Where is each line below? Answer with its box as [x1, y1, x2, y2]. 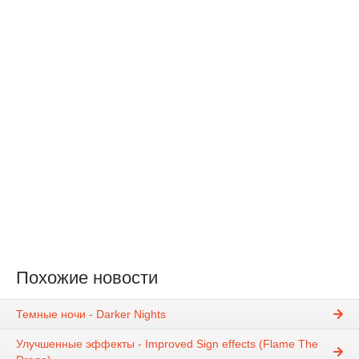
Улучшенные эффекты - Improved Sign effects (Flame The [16, 337, 318, 351]
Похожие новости [16, 267, 158, 288]
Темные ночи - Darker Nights [16, 308, 166, 321]
